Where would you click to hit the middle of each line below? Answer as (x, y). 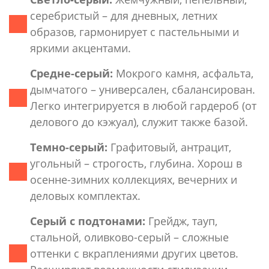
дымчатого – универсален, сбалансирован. (143, 89)
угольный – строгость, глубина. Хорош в (136, 163)
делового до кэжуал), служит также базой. (139, 122)
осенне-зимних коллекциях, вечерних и (134, 179)
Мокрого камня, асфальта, (183, 73)
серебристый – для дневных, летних (124, 15)
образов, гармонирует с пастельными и (134, 32)
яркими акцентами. (80, 48)
